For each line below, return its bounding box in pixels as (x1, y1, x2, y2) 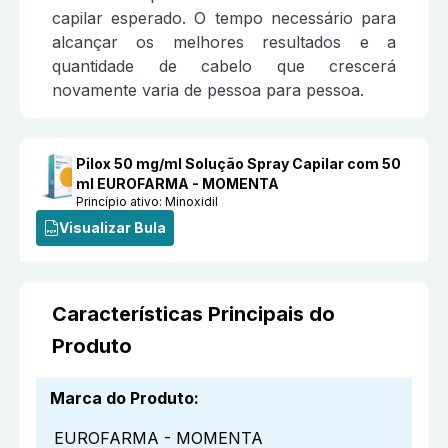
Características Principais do (52, 302, 335, 327)
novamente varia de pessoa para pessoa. (52, 80, 364, 101)
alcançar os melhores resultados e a (52, 32, 396, 53)
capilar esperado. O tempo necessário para (52, 8, 396, 29)
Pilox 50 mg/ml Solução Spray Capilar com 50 (76, 155, 402, 173)
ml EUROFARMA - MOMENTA (76, 175, 280, 193)
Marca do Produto (50, 388, 194, 409)
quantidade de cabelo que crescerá (52, 56, 396, 77)
